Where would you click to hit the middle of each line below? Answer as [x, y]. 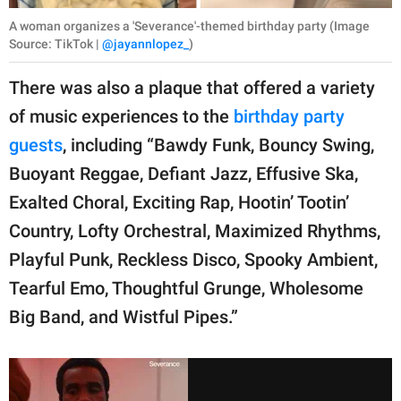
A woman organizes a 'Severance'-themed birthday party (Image [189, 26]
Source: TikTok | [55, 43]
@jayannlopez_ [145, 43]
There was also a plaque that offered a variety [192, 87]
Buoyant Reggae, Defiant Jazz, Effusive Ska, [183, 173]
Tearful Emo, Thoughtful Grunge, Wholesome [186, 288]
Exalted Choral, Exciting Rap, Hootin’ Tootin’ [179, 202]
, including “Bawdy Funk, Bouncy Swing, [218, 145]
